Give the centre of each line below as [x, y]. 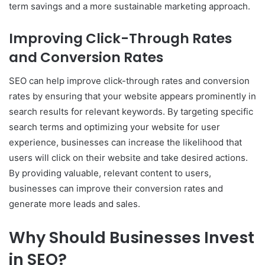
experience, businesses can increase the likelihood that [125, 143]
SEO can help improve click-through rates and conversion [129, 81]
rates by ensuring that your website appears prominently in [132, 96]
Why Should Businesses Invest [132, 238]
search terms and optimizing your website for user [114, 127]
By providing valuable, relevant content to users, [110, 173]
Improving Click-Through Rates [120, 38]
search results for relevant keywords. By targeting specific [131, 112]
